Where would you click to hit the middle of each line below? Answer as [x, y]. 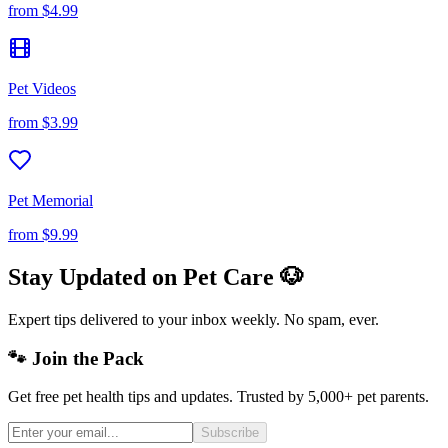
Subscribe [230, 433]
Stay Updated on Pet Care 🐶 [156, 277]
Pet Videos [42, 89]
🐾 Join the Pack [76, 358]
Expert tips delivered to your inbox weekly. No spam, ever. [193, 319]
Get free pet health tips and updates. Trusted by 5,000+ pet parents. [218, 397]
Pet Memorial [50, 201]
